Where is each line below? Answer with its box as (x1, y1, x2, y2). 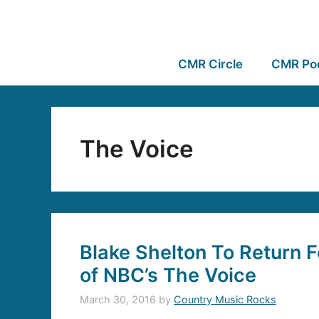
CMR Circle (177, 57, 243, 71)
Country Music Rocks (174, 293, 276, 306)
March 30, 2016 (80, 293, 156, 306)
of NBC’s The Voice (80, 263, 256, 287)
